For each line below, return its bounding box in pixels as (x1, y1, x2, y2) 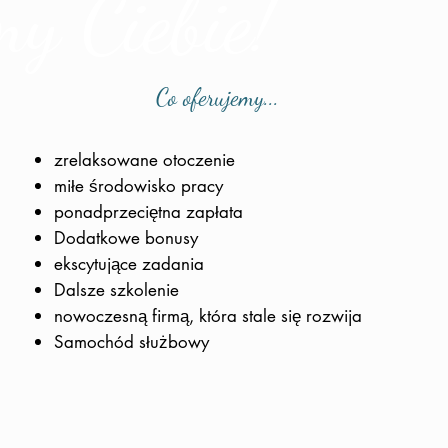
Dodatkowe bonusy (54, 227, 199, 249)
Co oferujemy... (155, 83, 279, 112)
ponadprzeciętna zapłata (54, 201, 244, 223)
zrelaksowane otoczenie (54, 149, 236, 171)
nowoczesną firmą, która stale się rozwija (54, 305, 363, 327)
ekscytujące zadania (54, 253, 205, 275)
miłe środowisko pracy (54, 175, 224, 197)
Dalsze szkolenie (54, 279, 180, 301)
